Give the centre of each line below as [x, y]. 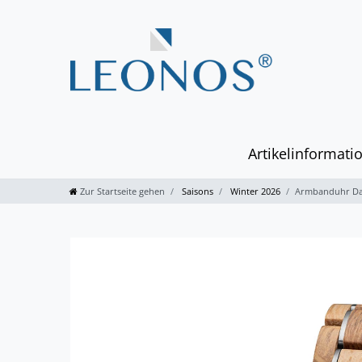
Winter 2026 [254, 192]
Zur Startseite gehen [122, 192]
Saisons [196, 192]
